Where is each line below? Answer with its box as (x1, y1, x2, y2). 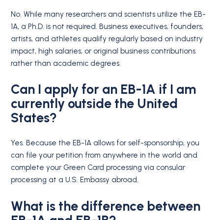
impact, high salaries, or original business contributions (11, 46, 196, 55)
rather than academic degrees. (11, 58, 121, 68)
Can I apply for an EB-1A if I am (11, 81, 196, 98)
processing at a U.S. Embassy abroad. (11, 175, 139, 185)
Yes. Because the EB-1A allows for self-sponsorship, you (11, 138, 200, 148)
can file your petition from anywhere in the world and (11, 151, 198, 160)
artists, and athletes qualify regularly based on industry (11, 34, 203, 43)
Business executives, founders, (99, 22, 204, 31)
